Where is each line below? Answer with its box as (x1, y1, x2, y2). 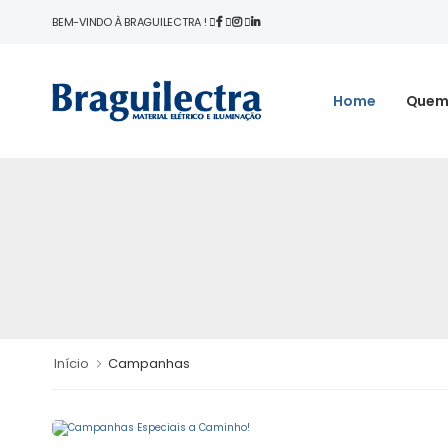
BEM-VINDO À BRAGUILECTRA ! (52, 14, 210, 30)
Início (54, 354, 89, 373)
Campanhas (108, 354, 190, 373)
